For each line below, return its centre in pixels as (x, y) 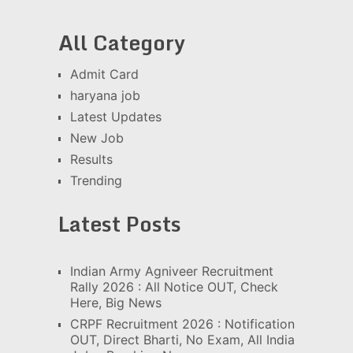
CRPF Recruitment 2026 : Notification (182, 324)
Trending (96, 181)
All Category (121, 43)
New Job (97, 138)
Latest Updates (115, 117)
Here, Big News (115, 303)
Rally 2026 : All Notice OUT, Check (174, 287)
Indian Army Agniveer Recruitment (171, 271)
